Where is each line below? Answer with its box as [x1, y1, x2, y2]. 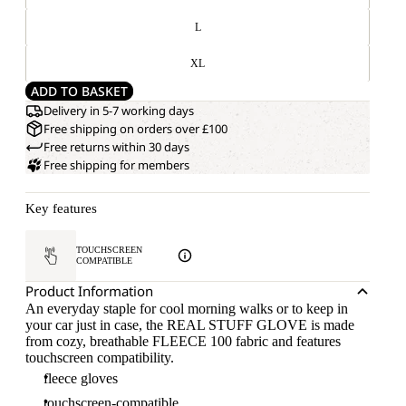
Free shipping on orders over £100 [43, 121, 227, 137]
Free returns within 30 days [43, 139, 189, 155]
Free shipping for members [43, 157, 189, 173]
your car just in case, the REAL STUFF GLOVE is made [25, 317, 354, 333]
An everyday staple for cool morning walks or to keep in [25, 301, 348, 316]
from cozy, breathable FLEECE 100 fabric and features [25, 333, 341, 349]
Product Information [25, 282, 153, 300]
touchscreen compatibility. [25, 350, 174, 365]
